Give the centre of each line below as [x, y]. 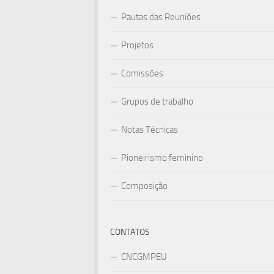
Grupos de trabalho [157, 102]
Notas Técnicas [150, 130]
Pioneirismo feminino [162, 158]
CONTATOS [130, 232]
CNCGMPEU [144, 257]
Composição [144, 186]
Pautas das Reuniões [161, 17]
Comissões [142, 74]
